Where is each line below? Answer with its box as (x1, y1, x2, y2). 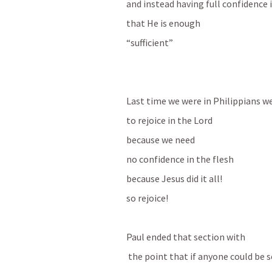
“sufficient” (126, 36, 173, 49)
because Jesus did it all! (126, 172, 222, 185)
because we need (126, 134, 197, 146)
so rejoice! (126, 192, 168, 204)
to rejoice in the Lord (126, 114, 212, 126)
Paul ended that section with (126, 231, 247, 243)
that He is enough (126, 17, 202, 29)
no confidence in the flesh (126, 153, 236, 165)
